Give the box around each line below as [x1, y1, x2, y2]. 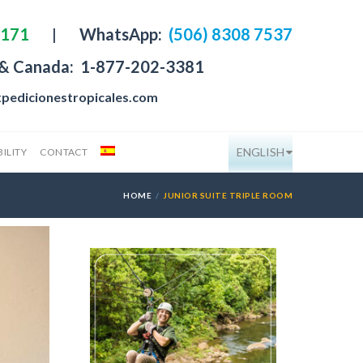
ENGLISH [237, 145, 284, 159]
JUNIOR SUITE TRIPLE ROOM [163, 190, 293, 200]
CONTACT [40, 146, 88, 158]
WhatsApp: [79, 24, 165, 44]
